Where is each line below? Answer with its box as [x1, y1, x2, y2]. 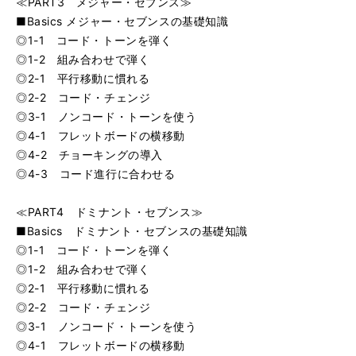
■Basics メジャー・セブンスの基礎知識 [16, 14, 229, 28]
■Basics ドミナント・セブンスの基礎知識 [16, 224, 248, 238]
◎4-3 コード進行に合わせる [16, 167, 176, 180]
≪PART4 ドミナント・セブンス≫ [16, 205, 203, 219]
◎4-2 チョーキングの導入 [16, 148, 163, 161]
